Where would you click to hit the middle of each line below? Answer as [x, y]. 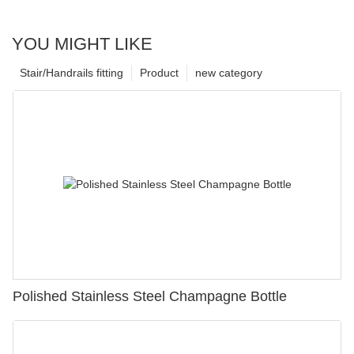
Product [159, 72]
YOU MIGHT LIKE [82, 43]
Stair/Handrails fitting [72, 72]
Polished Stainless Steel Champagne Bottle [150, 297]
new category [229, 72]
